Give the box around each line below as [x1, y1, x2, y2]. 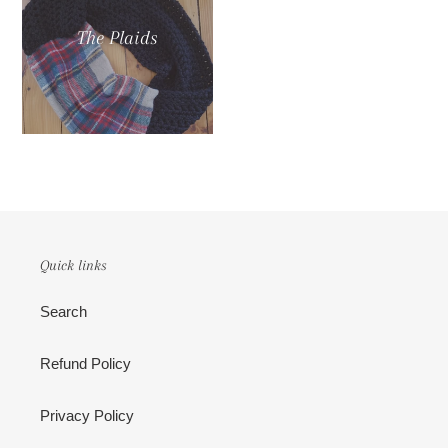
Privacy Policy [40, 407, 134, 425]
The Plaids [77, 27, 158, 50]
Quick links [40, 256, 107, 273]
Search [40, 303, 87, 321]
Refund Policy [40, 355, 131, 373]
